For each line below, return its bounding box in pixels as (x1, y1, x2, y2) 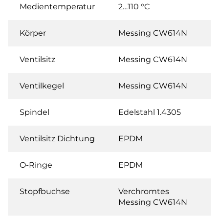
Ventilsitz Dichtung (20, 133, 95, 143)
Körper (20, 28, 46, 38)
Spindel (20, 107, 49, 117)
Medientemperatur (20, 1, 95, 11)
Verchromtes (118, 186, 169, 196)
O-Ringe (20, 160, 52, 170)
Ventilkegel (20, 81, 64, 90)
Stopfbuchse (20, 186, 70, 196)
